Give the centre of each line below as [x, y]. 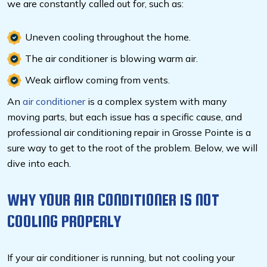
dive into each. [40, 164]
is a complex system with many [156, 102]
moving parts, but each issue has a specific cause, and [125, 117]
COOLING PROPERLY [64, 221]
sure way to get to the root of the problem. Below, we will [132, 148]
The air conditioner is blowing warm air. [113, 59]
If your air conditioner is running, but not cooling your [121, 258]
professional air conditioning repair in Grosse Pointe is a [129, 133]
